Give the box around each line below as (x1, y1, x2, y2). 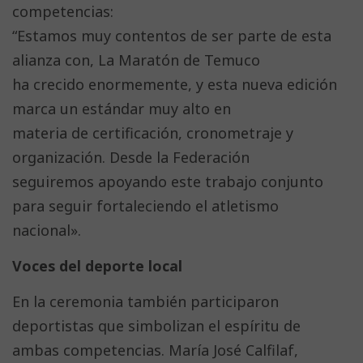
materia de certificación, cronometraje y (12, 123, 293, 143)
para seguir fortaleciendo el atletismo (12, 196, 279, 216)
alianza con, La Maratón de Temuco (12, 50, 260, 70)
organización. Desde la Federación (12, 147, 250, 168)
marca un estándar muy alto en (12, 99, 231, 119)
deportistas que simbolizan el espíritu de (12, 316, 301, 336)
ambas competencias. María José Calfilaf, (12, 340, 298, 361)
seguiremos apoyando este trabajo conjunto (12, 172, 323, 192)
